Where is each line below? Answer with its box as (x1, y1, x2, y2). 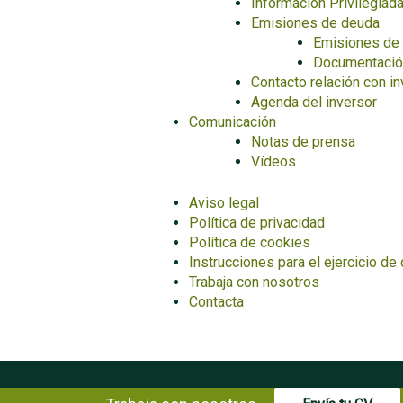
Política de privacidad (189, 214, 325, 231)
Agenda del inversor (251, 94, 377, 111)
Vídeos (251, 153, 296, 170)
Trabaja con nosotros (189, 273, 319, 291)
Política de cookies (189, 234, 310, 251)
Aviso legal (189, 194, 259, 211)
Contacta (189, 293, 244, 310)
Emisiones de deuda (251, 14, 380, 31)
